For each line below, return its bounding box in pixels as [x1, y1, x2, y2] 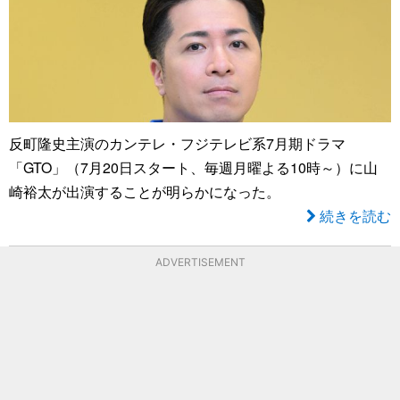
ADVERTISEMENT [154, 254, 246, 269]
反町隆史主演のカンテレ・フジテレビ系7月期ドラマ [9, 132, 346, 154]
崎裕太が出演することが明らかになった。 [9, 180, 280, 202]
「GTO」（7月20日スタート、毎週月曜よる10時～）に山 [9, 156, 378, 178]
